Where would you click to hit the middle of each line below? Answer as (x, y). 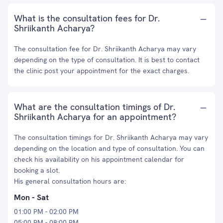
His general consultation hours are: (70, 181)
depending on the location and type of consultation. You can (109, 148)
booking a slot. (37, 170)
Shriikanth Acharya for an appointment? (95, 117)
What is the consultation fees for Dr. (87, 18)
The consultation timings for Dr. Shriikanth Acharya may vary (111, 137)
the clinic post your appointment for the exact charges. (102, 71)
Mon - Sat (31, 197)
